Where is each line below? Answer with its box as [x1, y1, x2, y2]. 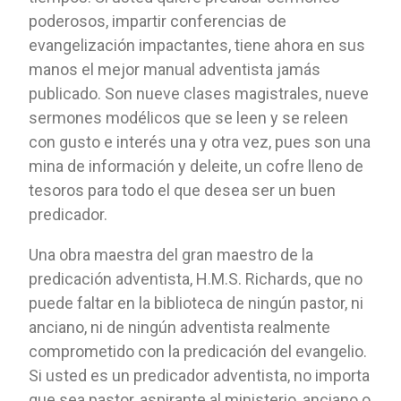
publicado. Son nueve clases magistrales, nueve [29, 83, 370, 103]
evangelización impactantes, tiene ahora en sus [29, 35, 366, 55]
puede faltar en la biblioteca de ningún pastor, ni [29, 293, 364, 312]
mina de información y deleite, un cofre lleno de [29, 156, 364, 175]
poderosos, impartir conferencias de [29, 11, 287, 30]
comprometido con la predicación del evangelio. [29, 341, 368, 361]
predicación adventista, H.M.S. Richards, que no [29, 269, 363, 288]
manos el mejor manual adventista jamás [29, 59, 321, 79]
